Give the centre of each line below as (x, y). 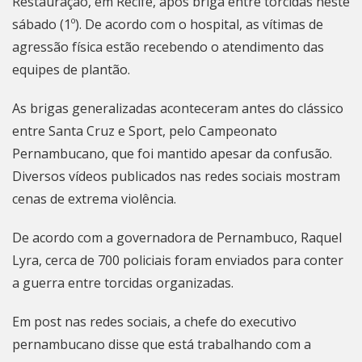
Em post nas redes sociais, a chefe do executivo (154, 322)
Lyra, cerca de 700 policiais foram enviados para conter (178, 260)
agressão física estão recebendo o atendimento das (168, 47)
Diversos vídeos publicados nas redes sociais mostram (176, 176)
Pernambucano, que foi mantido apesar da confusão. (172, 154)
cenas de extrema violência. (94, 199)
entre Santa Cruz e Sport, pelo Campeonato (145, 131)
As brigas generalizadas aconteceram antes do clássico (178, 108)
